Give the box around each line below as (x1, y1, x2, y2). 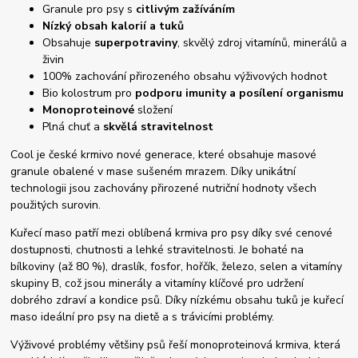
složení (137, 102, 173, 118)
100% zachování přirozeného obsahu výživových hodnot (42, 69, 328, 85)
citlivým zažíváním (136, 2, 236, 18)
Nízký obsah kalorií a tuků (42, 18, 185, 34)
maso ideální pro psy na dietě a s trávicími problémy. (10, 309, 275, 325)
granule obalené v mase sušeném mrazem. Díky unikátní (10, 164, 296, 180)
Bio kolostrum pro (42, 86, 136, 101)
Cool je (10, 147, 50, 163)
